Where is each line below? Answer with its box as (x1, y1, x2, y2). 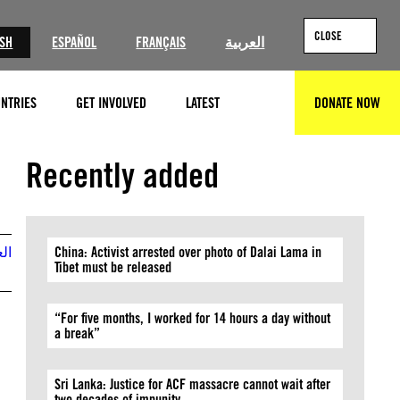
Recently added (26, 154, 220, 196)
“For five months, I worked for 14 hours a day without (54, 310, 331, 327)
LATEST (186, 94, 220, 112)
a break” (54, 325, 101, 342)
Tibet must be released (54, 259, 172, 276)
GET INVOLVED (76, 94, 146, 112)
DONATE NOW (314, 94, 380, 112)
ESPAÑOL (52, 34, 97, 51)
